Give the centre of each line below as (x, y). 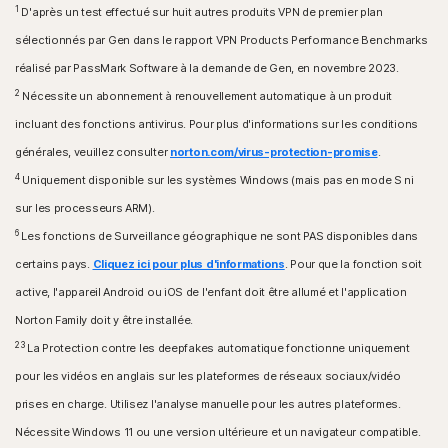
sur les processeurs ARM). (85, 208)
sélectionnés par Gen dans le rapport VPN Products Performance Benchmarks (221, 40)
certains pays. (54, 264)
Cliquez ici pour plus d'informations (188, 264)
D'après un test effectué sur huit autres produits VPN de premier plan (200, 12)
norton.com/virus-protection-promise (274, 152)
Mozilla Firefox (114, 25)
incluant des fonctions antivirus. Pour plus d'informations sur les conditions (216, 124)
